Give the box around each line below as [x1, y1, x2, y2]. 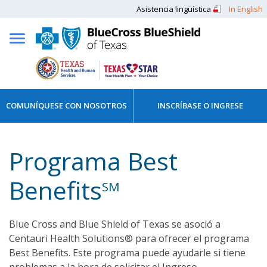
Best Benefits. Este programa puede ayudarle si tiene [9, 246, 246, 259]
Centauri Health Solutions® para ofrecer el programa [9, 231, 249, 245]
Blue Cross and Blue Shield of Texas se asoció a [9, 217, 221, 231]
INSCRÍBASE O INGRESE [157, 100, 244, 111]
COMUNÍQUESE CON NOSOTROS [6, 100, 128, 111]
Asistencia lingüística [136, 3, 211, 14]
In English [229, 3, 263, 14]
